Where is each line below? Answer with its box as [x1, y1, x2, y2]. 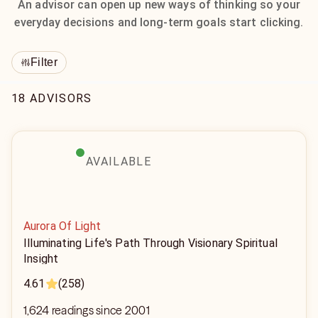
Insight [23, 252, 59, 265]
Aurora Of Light [23, 219, 101, 233]
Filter [31, 56, 57, 68]
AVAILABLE [86, 155, 151, 168]
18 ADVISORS [11, 92, 92, 105]
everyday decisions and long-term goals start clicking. [14, 16, 304, 29]
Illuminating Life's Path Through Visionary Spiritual [23, 236, 278, 250]
